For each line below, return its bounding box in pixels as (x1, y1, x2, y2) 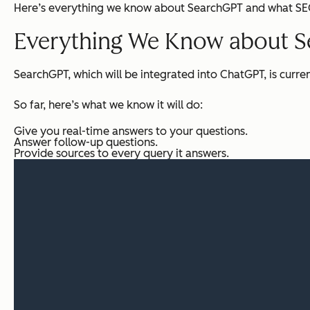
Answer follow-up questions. (14, 135, 158, 149)
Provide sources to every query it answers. (14, 146, 229, 160)
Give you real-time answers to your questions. (14, 124, 248, 138)
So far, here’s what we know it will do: (14, 98, 203, 111)
